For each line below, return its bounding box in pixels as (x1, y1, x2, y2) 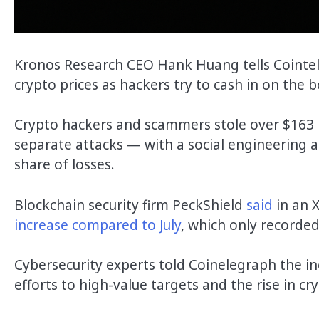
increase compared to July (14, 215, 181, 234)
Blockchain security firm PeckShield (14, 195, 246, 214)
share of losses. (14, 155, 118, 174)
